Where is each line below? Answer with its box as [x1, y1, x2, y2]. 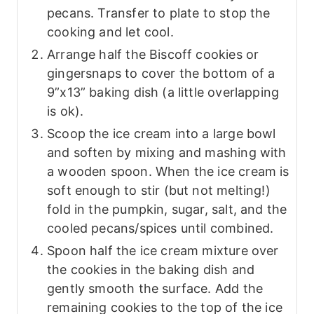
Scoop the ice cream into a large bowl [47, 126, 276, 142]
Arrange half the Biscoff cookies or [47, 47, 259, 62]
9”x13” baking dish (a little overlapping [47, 85, 280, 100]
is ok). [47, 104, 84, 119]
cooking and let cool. [47, 25, 174, 40]
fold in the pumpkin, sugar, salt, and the [47, 202, 287, 217]
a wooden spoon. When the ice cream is [47, 164, 289, 179]
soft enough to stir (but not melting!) [47, 183, 271, 198]
